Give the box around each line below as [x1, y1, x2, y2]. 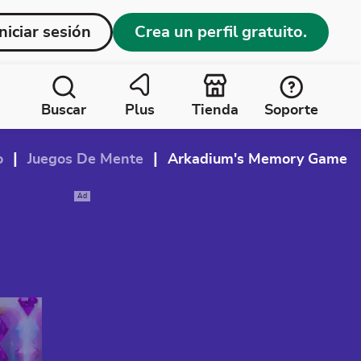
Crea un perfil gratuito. [135, 24, 307, 40]
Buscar [41, 103, 86, 118]
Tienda [192, 103, 239, 118]
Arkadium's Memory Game [168, 152, 347, 167]
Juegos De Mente [27, 152, 143, 167]
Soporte [263, 103, 318, 118]
